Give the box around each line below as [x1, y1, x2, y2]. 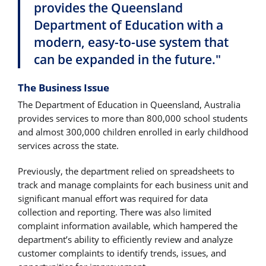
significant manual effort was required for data [18, 192, 208, 205]
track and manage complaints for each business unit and [18, 179, 248, 191]
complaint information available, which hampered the [18, 220, 237, 232]
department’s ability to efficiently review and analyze [18, 233, 233, 246]
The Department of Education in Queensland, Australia [18, 99, 240, 110]
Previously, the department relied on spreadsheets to [18, 165, 235, 178]
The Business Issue [18, 80, 109, 94]
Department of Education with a [34, 16, 224, 33]
